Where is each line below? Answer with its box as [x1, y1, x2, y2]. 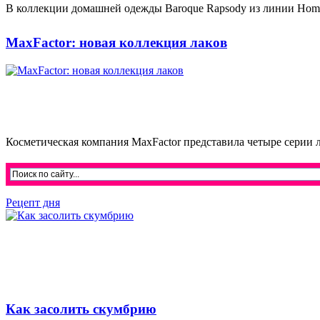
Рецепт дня [6, 196, 60, 209]
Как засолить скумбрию [6, 301, 156, 316]
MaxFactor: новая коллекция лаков [6, 35, 227, 51]
